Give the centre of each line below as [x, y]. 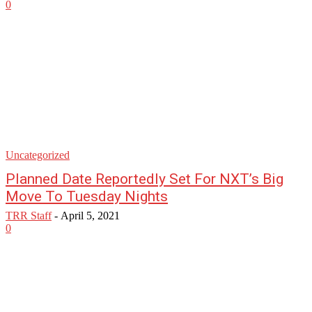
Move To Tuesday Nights [87, 196]
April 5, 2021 [90, 216]
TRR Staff [29, 216]
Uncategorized [38, 155]
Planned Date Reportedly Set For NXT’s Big [145, 179]
